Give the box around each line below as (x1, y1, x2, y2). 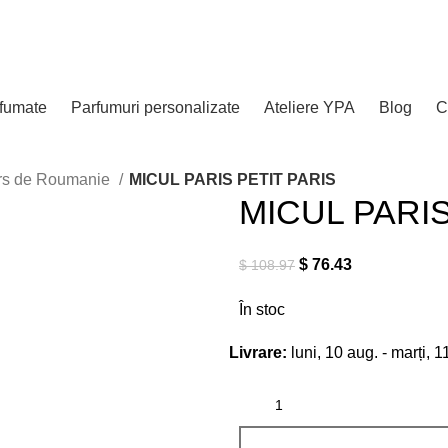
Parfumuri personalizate (71, 98, 240, 116)
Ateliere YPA (264, 98, 355, 116)
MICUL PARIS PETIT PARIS (129, 171, 336, 188)
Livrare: (229, 344, 287, 361)
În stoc (239, 301, 285, 318)
